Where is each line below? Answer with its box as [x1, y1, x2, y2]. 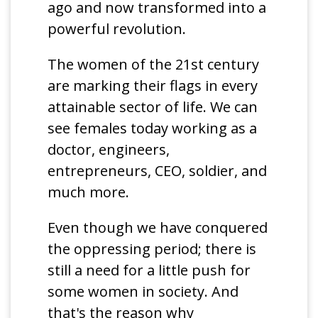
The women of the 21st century [48, 55, 260, 75]
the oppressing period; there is [48, 239, 257, 259]
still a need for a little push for [48, 261, 251, 280]
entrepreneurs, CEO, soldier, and [48, 161, 268, 181]
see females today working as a [48, 119, 258, 138]
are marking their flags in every [48, 76, 258, 96]
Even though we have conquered [48, 218, 268, 238]
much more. [48, 182, 130, 202]
